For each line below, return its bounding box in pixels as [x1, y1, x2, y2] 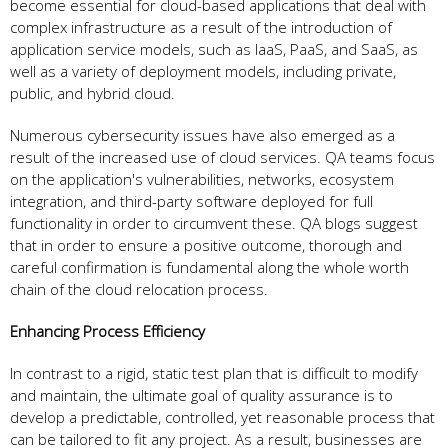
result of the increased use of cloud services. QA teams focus [10, 147, 435, 168]
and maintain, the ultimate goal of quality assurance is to [10, 385, 393, 406]
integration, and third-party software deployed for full [10, 191, 373, 212]
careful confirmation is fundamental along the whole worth [10, 257, 409, 278]
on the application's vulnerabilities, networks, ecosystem [10, 169, 394, 190]
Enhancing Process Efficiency [10, 321, 205, 342]
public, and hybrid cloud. [10, 83, 175, 104]
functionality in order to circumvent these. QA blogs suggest [10, 213, 418, 234]
